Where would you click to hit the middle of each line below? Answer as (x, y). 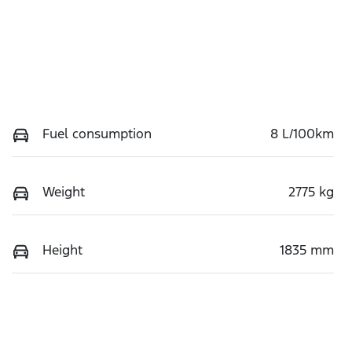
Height (62, 250)
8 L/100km (302, 134)
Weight (64, 192)
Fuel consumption (97, 134)
